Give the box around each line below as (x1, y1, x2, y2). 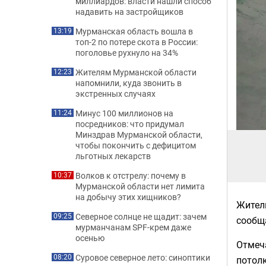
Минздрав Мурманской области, (75, 129, 202, 140)
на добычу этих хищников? (75, 191, 181, 202)
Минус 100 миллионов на (75, 107, 173, 119)
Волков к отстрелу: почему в (75, 170, 186, 181)
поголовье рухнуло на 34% (75, 47, 178, 58)
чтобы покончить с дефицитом (75, 140, 196, 151)
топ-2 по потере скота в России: (75, 36, 198, 47)
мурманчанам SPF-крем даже (75, 221, 191, 233)
